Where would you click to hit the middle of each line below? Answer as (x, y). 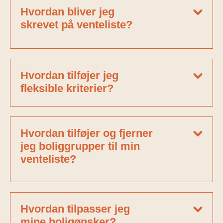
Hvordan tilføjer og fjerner (87, 133)
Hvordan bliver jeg (67, 12)
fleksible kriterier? (67, 89)
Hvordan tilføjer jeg (69, 76)
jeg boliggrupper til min (80, 146)
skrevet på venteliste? (76, 25)
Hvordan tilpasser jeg (75, 209)
